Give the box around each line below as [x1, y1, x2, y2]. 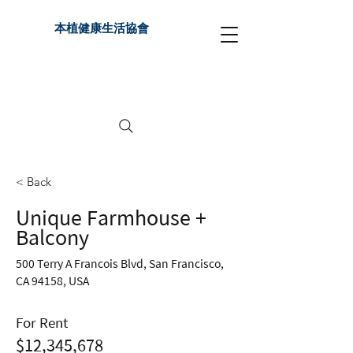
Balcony [16, 228, 89, 247]
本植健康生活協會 [54, 22, 149, 35]
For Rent [16, 316, 68, 329]
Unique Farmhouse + [16, 208, 206, 228]
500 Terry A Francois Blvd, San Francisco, [16, 258, 224, 269]
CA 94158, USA [16, 276, 89, 287]
